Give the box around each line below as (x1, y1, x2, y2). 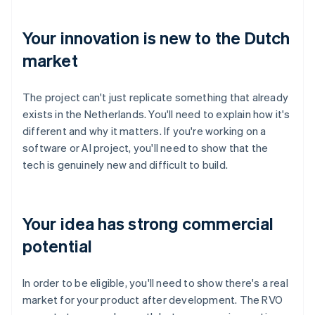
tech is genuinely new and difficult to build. (22, 157, 228, 172)
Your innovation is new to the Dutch (22, 27, 290, 49)
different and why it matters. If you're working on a (22, 124, 266, 139)
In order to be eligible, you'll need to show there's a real (22, 276, 288, 290)
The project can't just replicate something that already (22, 90, 289, 105)
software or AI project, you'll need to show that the (22, 141, 269, 155)
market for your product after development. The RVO (22, 292, 283, 307)
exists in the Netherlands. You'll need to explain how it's (22, 107, 290, 122)
